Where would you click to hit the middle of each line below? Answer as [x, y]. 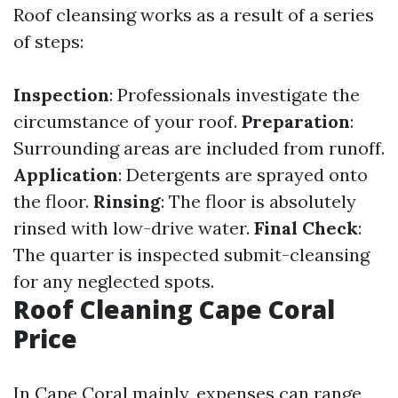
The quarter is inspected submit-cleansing [191, 255]
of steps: [48, 41]
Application [66, 175]
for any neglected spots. [114, 281]
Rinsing [127, 201]
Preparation [296, 121]
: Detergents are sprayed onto [243, 175]
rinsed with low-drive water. [134, 228]
